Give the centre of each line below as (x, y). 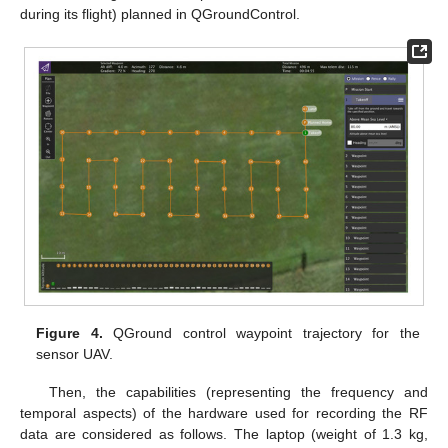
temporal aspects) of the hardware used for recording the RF (224, 413)
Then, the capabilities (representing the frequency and (238, 392)
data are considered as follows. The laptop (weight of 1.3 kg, (224, 434)
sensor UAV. (75, 353)
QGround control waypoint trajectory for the (261, 332)
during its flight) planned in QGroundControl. (160, 14)
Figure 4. (69, 332)
